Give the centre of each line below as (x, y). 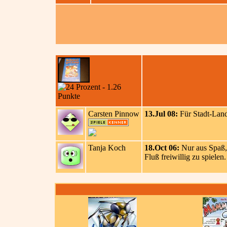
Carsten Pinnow (114, 114)
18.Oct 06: (162, 148)
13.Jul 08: (161, 114)
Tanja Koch (107, 148)
